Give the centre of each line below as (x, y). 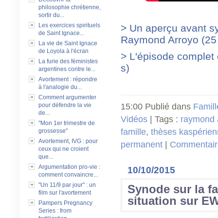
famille (133, 132)
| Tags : (164, 119)
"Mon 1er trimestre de (67, 123)
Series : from (55, 211)
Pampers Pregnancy (65, 203)
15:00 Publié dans (157, 107)
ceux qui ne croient (64, 149)
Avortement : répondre (68, 79)
